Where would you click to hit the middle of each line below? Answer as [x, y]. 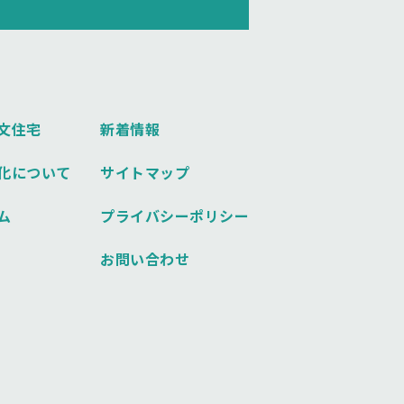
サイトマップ [145, 173]
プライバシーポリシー [174, 216]
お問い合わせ [145, 259]
